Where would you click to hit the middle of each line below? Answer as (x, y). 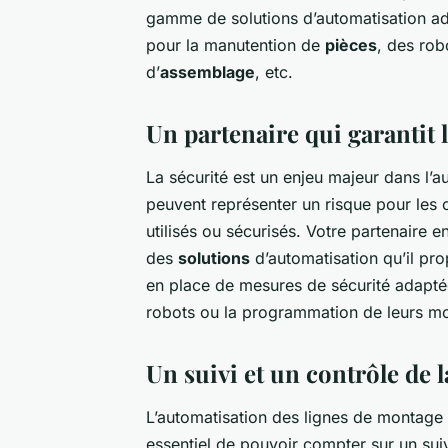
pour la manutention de (235, 44)
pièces (351, 44)
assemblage (207, 71)
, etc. (274, 71)
